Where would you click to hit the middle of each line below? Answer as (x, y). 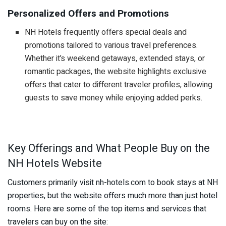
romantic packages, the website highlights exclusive (116, 72)
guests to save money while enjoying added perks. (114, 98)
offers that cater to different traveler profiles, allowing (119, 85)
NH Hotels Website (55, 163)
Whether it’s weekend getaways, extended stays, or (115, 59)
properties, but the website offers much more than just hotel (112, 196)
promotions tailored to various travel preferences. (111, 46)
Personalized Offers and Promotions (88, 14)
